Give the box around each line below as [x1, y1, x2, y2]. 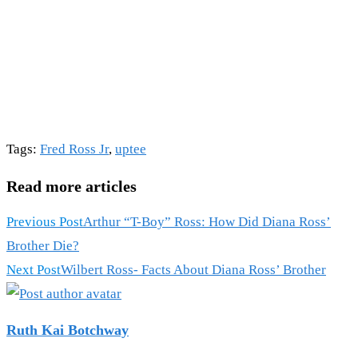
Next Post [6, 262, 61, 278]
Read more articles [6, 177, 137, 195]
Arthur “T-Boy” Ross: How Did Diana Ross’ [83, 214, 331, 230]
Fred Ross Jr [40, 141, 109, 157]
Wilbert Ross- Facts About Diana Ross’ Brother [61, 262, 326, 278]
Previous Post [6, 214, 83, 230]
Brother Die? [6, 238, 79, 254]
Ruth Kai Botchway [6, 322, 129, 339]
